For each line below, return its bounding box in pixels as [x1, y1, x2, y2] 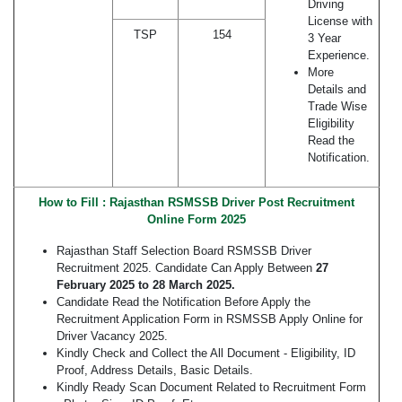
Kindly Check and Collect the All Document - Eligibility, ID [57, 346, 355, 361]
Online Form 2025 [147, 213, 246, 227]
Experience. [308, 48, 370, 63]
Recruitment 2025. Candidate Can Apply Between [57, 261, 316, 275]
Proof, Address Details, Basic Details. [57, 363, 253, 378]
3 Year [308, 31, 341, 46]
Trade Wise [308, 100, 367, 114]
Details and [308, 83, 366, 97]
